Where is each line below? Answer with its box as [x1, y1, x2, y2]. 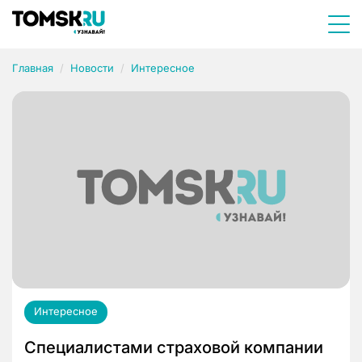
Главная [12, 61, 53, 74]
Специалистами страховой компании [24, 338, 323, 358]
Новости [70, 61, 114, 74]
